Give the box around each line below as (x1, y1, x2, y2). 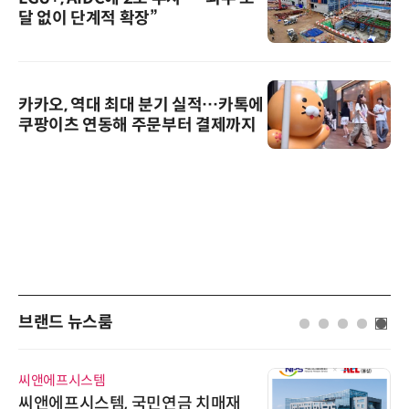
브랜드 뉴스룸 (18, 312, 113, 333)
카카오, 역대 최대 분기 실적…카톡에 (18, 94, 264, 115)
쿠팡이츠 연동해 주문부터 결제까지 (18, 114, 257, 135)
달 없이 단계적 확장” (18, 8, 158, 29)
